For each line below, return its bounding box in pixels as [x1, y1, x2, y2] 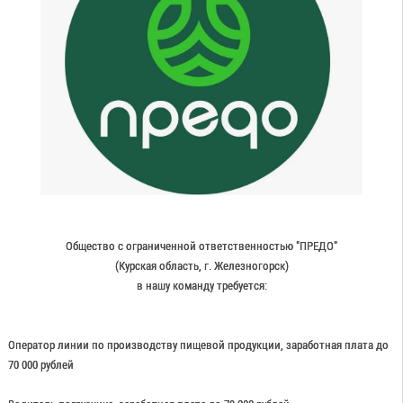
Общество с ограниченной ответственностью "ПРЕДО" [66, 238, 337, 253]
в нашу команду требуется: [136, 278, 267, 292]
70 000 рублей [7, 357, 74, 372]
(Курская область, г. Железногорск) [114, 258, 289, 273]
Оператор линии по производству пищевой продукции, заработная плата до [7, 337, 389, 352]
